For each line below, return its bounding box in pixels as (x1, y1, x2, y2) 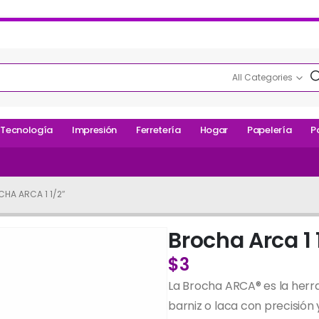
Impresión (71, 123, 117, 137)
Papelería (247, 123, 292, 137)
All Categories (231, 70, 293, 83)
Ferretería (136, 123, 181, 137)
